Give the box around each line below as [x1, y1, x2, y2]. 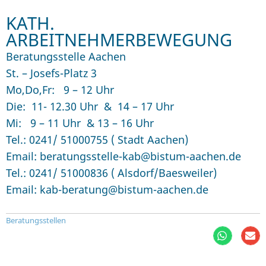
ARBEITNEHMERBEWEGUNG [6, 28, 232, 52]
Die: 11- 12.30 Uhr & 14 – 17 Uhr [6, 99, 174, 114]
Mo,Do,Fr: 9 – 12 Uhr [6, 83, 114, 97]
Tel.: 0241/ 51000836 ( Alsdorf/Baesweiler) [6, 166, 217, 180]
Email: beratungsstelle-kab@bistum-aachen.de [6, 149, 241, 164]
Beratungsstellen [6, 214, 66, 226]
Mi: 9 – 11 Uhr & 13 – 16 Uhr [6, 116, 154, 131]
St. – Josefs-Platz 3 [6, 66, 97, 81]
